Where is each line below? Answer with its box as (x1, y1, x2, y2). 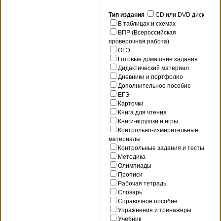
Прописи (116, 171, 143, 179)
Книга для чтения (116, 109, 167, 116)
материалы (109, 136, 141, 143)
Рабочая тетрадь (116, 180, 166, 187)
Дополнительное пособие (116, 82, 191, 90)
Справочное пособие (116, 198, 178, 205)
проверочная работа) (109, 38, 169, 45)
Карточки (116, 100, 144, 108)
